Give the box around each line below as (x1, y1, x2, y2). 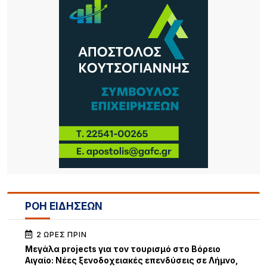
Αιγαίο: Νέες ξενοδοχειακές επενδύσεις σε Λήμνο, (25, 255, 238, 265)
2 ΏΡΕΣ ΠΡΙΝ (33, 229, 87, 239)
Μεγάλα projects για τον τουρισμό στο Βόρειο (25, 244, 221, 254)
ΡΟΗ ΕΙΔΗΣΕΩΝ (25, 200, 103, 212)
